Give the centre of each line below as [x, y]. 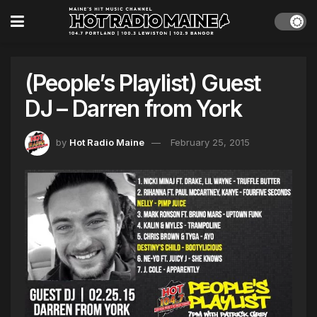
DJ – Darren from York [134, 109]
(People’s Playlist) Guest [143, 83]
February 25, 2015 [210, 142]
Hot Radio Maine [107, 142]
